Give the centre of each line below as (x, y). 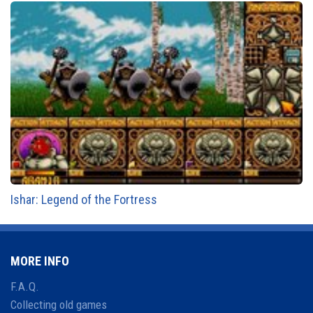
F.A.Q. (25, 286)
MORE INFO (40, 261)
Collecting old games (59, 304)
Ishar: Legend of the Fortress (84, 199)
